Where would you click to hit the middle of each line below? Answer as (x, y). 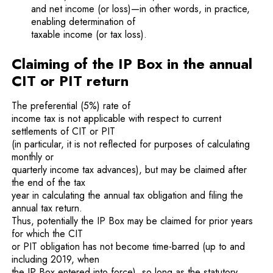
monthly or (33, 157)
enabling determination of (83, 22)
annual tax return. (47, 208)
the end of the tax (49, 183)
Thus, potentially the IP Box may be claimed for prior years (133, 221)
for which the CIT (48, 234)
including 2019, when (56, 259)
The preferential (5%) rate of (71, 106)
